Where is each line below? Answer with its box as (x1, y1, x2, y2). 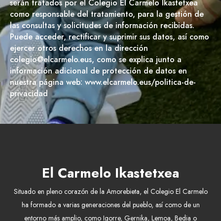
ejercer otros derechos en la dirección (10, 42, 148, 54)
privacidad (10, 87, 48, 99)
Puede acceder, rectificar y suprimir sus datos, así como (10, 31, 209, 42)
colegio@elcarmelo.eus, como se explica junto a (10, 53, 182, 65)
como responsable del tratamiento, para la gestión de (10, 8, 204, 20)
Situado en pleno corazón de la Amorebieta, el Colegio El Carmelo (13, 186, 208, 196)
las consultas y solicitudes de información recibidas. (10, 19, 194, 31)
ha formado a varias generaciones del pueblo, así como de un (21, 199, 200, 210)
